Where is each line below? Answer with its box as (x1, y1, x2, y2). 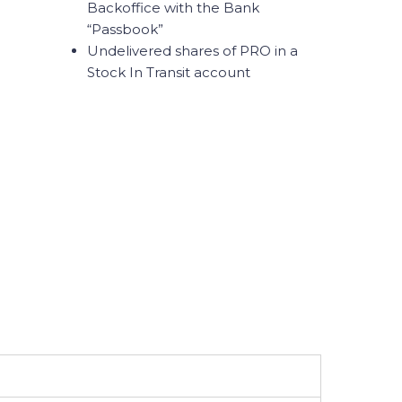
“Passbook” (86, 21, 167, 38)
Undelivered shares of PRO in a (86, 42, 298, 59)
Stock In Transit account (86, 64, 250, 81)
